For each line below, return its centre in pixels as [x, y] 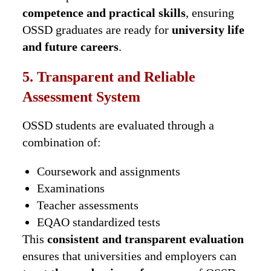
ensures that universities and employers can [130, 256]
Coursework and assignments [109, 171]
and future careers [71, 46]
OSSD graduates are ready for [97, 29]
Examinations [71, 188]
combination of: [62, 142]
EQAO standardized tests [99, 222]
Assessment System [82, 96]
